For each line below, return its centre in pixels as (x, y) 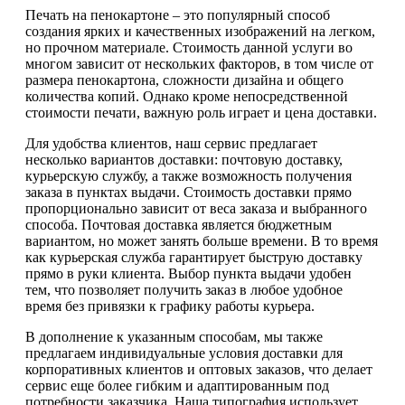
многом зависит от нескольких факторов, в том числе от (199, 63)
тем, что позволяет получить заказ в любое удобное (184, 289)
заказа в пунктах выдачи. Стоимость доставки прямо (188, 192)
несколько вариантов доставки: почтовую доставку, (184, 159)
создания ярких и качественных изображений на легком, (200, 31)
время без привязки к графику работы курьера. (170, 306)
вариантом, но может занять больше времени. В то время (202, 240)
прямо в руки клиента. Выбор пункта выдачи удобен (188, 273)
